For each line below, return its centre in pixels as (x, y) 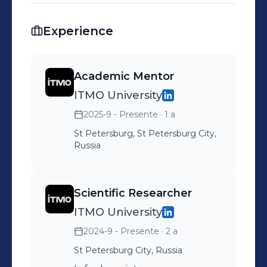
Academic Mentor (124, 76)
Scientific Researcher (133, 193)
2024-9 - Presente (121, 231)
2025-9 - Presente (121, 114)
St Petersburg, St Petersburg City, (145, 133)
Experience (78, 31)
